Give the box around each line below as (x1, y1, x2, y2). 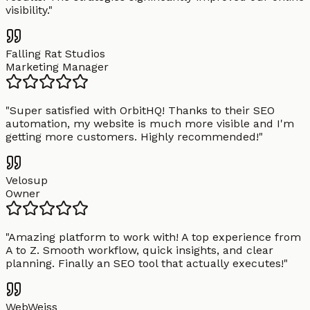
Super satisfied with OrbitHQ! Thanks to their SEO (10, 104, 275, 118)
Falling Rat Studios (6, 47, 105, 61)
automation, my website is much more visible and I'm (6, 117, 294, 131)
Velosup (6, 174, 48, 188)
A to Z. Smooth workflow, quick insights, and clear (6, 244, 273, 257)
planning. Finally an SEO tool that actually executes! (6, 257, 284, 271)
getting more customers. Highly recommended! (6, 130, 259, 144)
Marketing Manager (6, 60, 109, 74)
